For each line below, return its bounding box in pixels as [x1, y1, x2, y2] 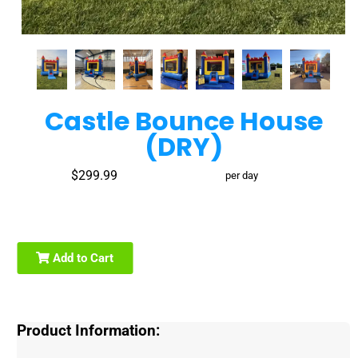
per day [225, 169, 259, 181]
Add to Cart [50, 250, 114, 265]
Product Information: [17, 321, 161, 340]
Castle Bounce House [44, 102, 323, 139]
